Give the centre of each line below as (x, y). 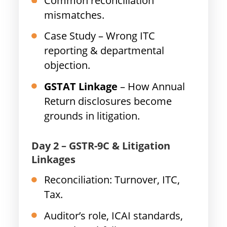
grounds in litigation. (92, 116)
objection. (67, 65)
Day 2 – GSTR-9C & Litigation (101, 145)
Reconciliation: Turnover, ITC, (112, 180)
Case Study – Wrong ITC (100, 36)
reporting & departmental (104, 51)
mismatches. (74, 15)
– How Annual (152, 86)
